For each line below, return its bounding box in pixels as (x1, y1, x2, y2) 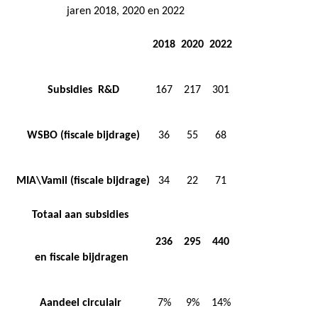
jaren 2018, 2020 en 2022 (67, 5, 185, 17)
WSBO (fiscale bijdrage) (26, 129, 140, 141)
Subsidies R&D (47, 84, 119, 96)
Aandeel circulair (39, 297, 127, 309)
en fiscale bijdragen (35, 251, 128, 263)
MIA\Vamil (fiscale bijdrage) (16, 175, 150, 187)
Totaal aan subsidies (32, 209, 131, 221)
